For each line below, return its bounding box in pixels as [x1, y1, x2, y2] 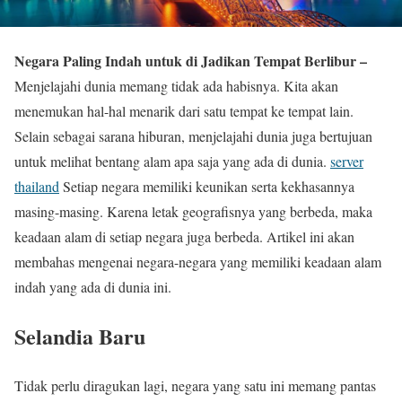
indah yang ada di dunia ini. [14, 277, 171, 296]
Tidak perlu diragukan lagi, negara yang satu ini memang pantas [14, 375, 376, 395]
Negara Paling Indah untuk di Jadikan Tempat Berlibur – [14, 50, 367, 71]
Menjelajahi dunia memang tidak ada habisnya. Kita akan [14, 76, 338, 95]
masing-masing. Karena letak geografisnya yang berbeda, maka [14, 202, 372, 221]
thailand [14, 177, 59, 196]
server [330, 152, 363, 170]
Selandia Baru [14, 319, 145, 352]
